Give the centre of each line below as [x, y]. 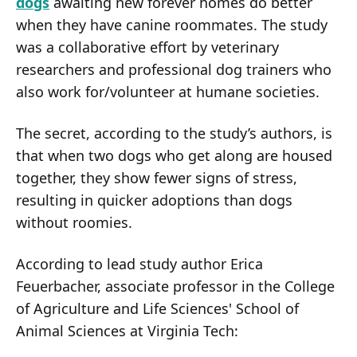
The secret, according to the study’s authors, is [174, 133]
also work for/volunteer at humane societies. [168, 92]
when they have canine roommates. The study [172, 25]
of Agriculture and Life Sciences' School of [157, 309]
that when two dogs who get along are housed [174, 156]
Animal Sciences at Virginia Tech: [127, 331]
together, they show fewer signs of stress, [157, 178]
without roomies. [74, 223]
